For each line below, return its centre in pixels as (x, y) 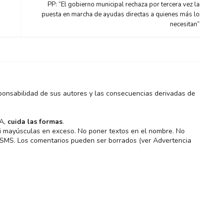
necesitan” (185, 24)
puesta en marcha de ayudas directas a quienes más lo (121, 14)
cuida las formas (35, 122)
